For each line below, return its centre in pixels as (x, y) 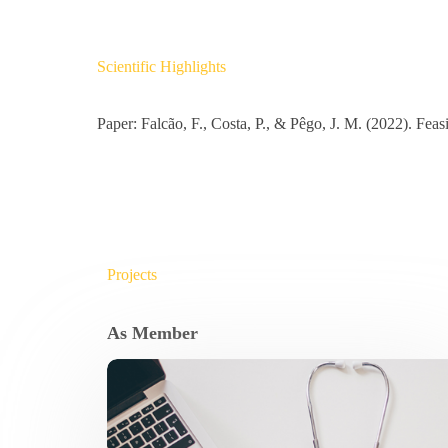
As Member (153, 333)
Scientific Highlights (162, 67)
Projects (132, 275)
